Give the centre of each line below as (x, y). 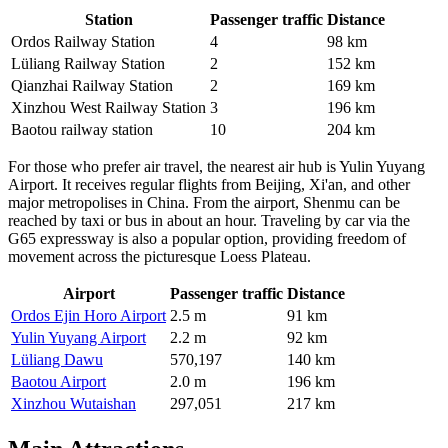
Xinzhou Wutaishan (73, 403)
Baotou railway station (82, 129)
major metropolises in (77, 202)
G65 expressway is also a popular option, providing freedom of (207, 238)
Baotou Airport (58, 381)
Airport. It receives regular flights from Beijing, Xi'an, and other (209, 184)
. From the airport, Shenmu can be (292, 202)
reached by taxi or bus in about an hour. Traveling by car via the (209, 220)
